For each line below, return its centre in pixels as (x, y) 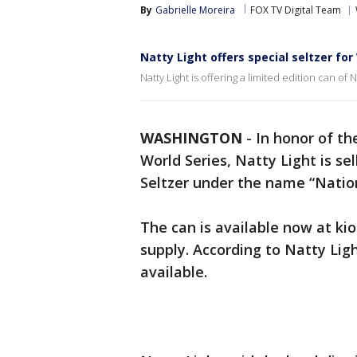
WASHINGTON (191, 138)
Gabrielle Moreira (195, 10)
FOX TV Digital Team (296, 10)
